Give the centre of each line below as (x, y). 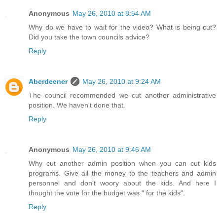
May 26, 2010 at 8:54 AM (112, 14)
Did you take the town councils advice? (89, 37)
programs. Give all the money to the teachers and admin (122, 173)
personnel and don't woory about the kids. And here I (122, 183)
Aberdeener (48, 82)
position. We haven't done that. (77, 105)
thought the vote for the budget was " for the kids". (107, 193)
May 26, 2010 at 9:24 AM (122, 82)
